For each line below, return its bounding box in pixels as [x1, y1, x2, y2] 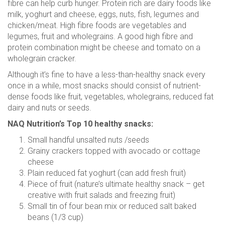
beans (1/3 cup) [28, 212, 83, 222]
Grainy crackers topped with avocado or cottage [28, 146, 200, 156]
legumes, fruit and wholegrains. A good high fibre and [8, 32, 193, 41]
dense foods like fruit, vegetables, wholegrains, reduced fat [8, 92, 213, 101]
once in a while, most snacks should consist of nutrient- [8, 81, 201, 90]
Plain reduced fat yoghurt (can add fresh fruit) [28, 168, 186, 178]
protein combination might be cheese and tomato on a [8, 43, 200, 52]
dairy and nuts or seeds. [8, 103, 91, 113]
